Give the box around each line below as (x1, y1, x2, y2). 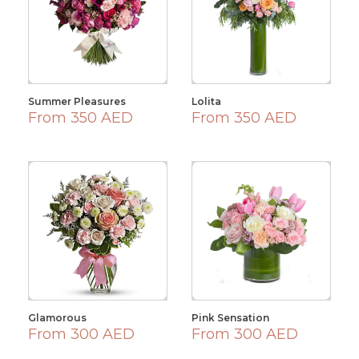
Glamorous (28, 312, 87, 324)
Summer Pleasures (28, 95, 126, 107)
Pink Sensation (192, 312, 269, 324)
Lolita (192, 95, 221, 107)
